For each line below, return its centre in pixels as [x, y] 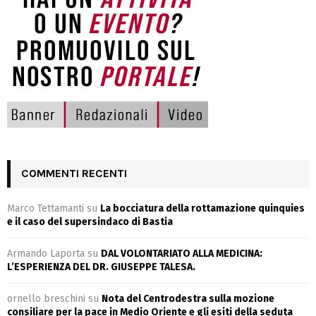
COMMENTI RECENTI [74, 173]
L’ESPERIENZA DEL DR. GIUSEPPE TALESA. [101, 267]
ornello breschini [46, 298]
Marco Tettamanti [45, 208]
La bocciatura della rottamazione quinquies [202, 208]
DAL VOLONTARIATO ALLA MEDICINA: [182, 253]
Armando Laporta [46, 253]
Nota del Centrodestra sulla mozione [188, 298]
